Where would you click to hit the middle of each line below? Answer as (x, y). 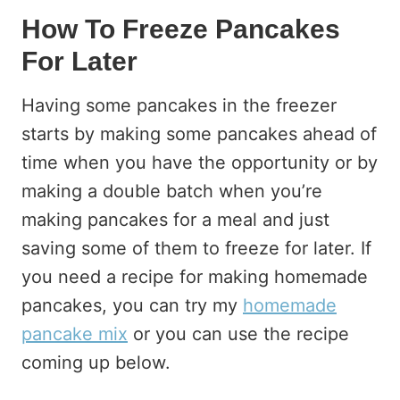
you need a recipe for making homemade (195, 277)
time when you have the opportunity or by (200, 162)
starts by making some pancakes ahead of (199, 134)
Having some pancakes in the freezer (179, 105)
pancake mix (75, 334)
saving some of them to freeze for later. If (196, 248)
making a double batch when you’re (172, 191)
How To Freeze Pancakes (181, 29)
